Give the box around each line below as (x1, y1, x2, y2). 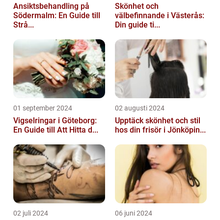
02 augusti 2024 (115, 104, 165, 112)
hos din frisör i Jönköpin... (115, 125, 206, 135)
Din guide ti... (115, 20, 160, 30)
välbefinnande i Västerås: (115, 11, 204, 21)
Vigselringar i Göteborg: (13, 116, 97, 126)
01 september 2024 (13, 104, 72, 112)
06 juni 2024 (115, 209, 152, 218)
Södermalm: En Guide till (13, 11, 100, 21)
